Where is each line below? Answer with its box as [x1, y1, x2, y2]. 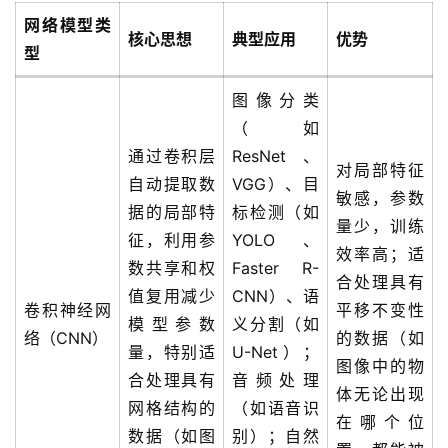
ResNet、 [232, 146, 319, 166]
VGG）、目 [232, 174, 319, 194]
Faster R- [232, 258, 319, 278]
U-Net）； [232, 342, 319, 362]
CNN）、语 [232, 286, 319, 306]
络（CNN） [24, 328, 108, 348]
